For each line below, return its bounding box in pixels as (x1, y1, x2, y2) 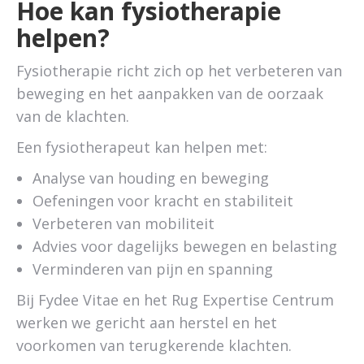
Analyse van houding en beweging (32, 168, 269, 188)
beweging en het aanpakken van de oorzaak (16, 84, 323, 103)
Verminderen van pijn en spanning (32, 259, 273, 279)
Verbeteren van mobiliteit (32, 214, 214, 233)
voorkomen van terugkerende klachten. (16, 336, 292, 355)
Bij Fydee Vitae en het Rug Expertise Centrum (16, 290, 334, 310)
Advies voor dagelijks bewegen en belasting (32, 236, 337, 256)
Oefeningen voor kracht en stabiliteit (32, 191, 293, 210)
